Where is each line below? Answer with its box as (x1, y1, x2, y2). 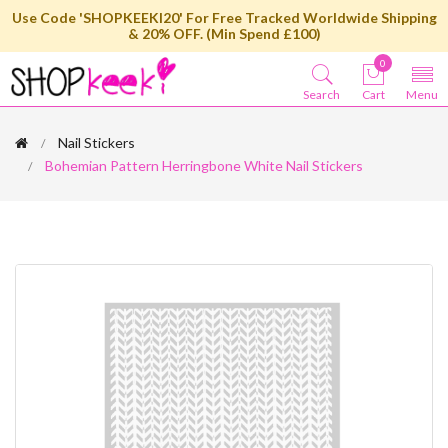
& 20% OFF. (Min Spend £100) (127, 25, 321, 42)
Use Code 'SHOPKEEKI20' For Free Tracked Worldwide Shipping (11, 9, 437, 26)
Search (303, 87, 340, 102)
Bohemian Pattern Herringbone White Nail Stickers (45, 157, 363, 174)
